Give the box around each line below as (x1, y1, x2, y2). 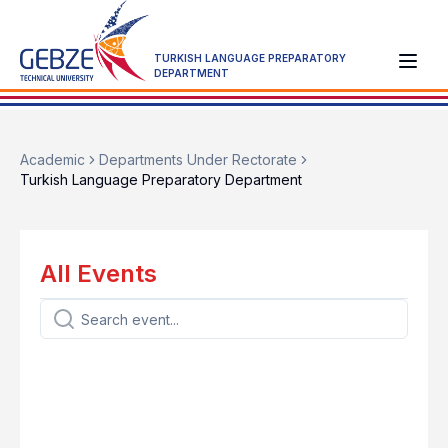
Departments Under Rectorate (99, 151, 297, 169)
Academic (20, 151, 85, 169)
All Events (40, 259, 157, 289)
